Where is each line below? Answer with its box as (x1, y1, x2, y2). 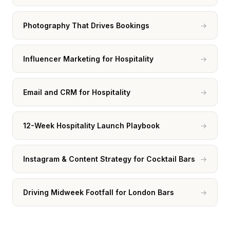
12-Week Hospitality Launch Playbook (23, 121, 160, 130)
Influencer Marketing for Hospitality (23, 54, 154, 63)
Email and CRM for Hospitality (23, 88, 130, 97)
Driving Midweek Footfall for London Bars (23, 188, 174, 197)
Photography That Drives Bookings (23, 21, 149, 30)
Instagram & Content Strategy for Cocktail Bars (23, 155, 195, 163)
